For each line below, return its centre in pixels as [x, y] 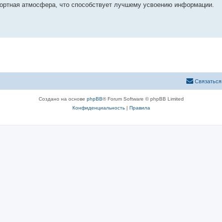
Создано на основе [62, 99]
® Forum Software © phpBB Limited [143, 99]
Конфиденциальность [98, 108]
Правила [139, 108]
